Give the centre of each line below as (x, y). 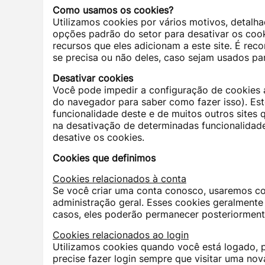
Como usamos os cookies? (113, 10)
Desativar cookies (93, 78)
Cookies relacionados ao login (121, 235)
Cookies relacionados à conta (119, 179)
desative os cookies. (98, 138)
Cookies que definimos (104, 158)
